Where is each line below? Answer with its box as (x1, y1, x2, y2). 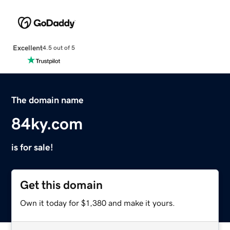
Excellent (12, 44, 43, 51)
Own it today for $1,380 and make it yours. (20, 198, 176, 207)
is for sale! (11, 142, 54, 152)
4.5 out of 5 (42, 45, 75, 51)
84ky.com (11, 115, 83, 132)
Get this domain (20, 179, 103, 191)
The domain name (11, 95, 84, 105)
